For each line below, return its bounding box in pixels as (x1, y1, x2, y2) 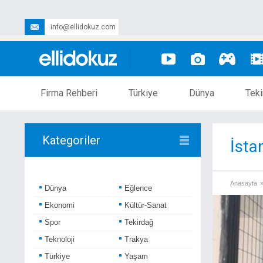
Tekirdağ (124, 218, 153, 227)
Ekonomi (45, 201, 75, 210)
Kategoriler (42, 133, 100, 147)
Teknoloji (45, 235, 75, 244)
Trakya (124, 235, 148, 244)
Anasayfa (230, 180, 257, 187)
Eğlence (124, 184, 152, 193)
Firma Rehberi (41, 87, 97, 99)
